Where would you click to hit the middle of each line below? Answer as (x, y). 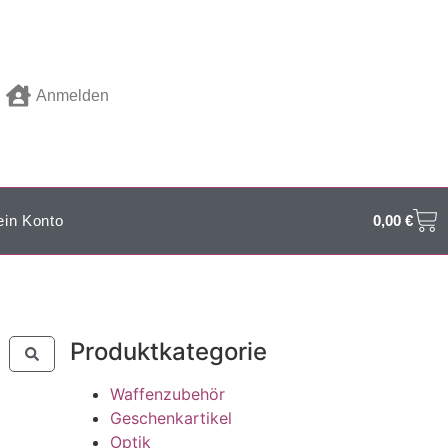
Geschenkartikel (171, 417)
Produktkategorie (169, 351)
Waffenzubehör (168, 393)
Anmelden (73, 95)
